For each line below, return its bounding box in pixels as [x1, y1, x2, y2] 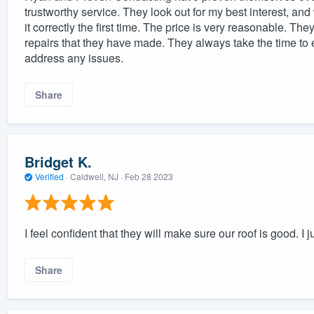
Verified [32, 170, 66, 183]
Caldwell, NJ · [67, 170, 125, 183]
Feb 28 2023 [124, 170, 173, 183]
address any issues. [24, 49, 123, 66]
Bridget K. [24, 151, 92, 172]
